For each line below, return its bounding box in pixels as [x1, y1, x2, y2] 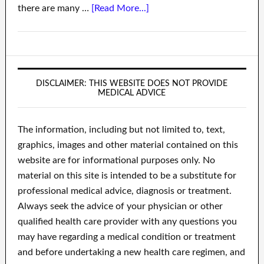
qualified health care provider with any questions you [17, 217, 237, 227]
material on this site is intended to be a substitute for [17, 171, 236, 181]
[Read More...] [91, 4, 149, 14]
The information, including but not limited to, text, [17, 125, 225, 135]
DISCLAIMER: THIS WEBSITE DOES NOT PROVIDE [36, 80, 228, 88]
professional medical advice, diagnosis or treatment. [17, 186, 232, 196]
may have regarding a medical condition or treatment [17, 232, 236, 242]
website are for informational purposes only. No [17, 156, 215, 166]
